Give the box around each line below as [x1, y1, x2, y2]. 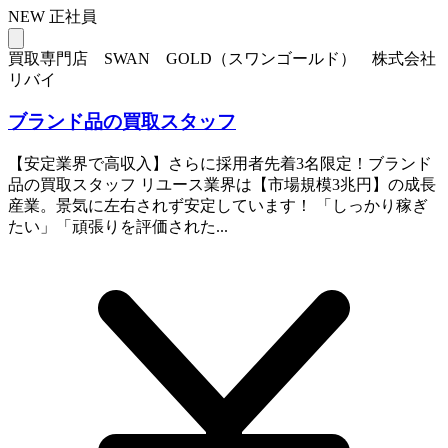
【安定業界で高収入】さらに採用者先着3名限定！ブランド [8, 155, 432, 173]
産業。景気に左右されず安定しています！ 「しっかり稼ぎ [8, 197, 428, 215]
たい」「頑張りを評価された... [8, 218, 228, 236]
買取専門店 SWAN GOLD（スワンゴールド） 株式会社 [8, 49, 436, 67]
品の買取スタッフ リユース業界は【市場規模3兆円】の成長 [8, 176, 436, 194]
